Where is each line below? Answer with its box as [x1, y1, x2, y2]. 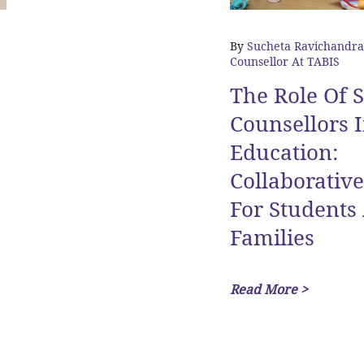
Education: [229, 138, 338, 167]
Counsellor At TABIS [229, 54, 340, 70]
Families [229, 223, 314, 253]
